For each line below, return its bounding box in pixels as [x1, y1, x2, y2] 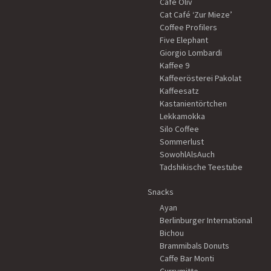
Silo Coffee [160, 123, 199, 135]
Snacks [148, 186, 174, 198]
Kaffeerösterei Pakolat [160, 73, 241, 84]
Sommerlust [160, 136, 204, 148]
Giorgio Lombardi [160, 47, 222, 59]
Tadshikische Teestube [160, 162, 243, 173]
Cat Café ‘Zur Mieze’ [160, 9, 232, 21]
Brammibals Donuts [160, 240, 229, 252]
